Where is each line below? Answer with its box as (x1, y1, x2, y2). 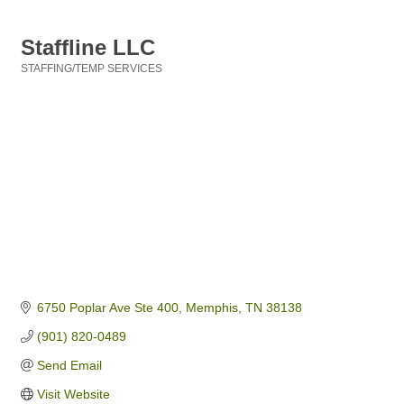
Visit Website (36, 387, 110, 402)
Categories (20, 75, 77, 87)
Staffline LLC (21, 35, 155, 60)
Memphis (185, 300, 238, 316)
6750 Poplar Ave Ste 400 (36, 300, 179, 316)
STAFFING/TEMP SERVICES (21, 62, 162, 75)
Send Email (36, 358, 102, 373)
